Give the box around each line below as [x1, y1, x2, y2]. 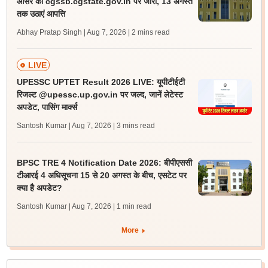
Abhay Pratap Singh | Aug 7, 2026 [16, 28, 126, 36]
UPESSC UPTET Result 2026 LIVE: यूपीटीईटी [16, 77, 185, 87]
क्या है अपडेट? [16, 183, 62, 193]
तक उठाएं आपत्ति [16, 9, 65, 19]
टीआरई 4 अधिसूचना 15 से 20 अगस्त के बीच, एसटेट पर [16, 170, 187, 180]
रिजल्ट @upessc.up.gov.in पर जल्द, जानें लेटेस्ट [16, 90, 183, 99]
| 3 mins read [112, 121, 155, 130]
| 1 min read [112, 202, 151, 211]
